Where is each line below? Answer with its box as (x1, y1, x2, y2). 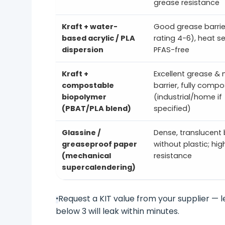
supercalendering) (61, 162, 136, 173)
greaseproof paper (61, 139, 137, 150)
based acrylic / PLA (61, 33, 135, 44)
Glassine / (61, 128, 101, 138)
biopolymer (61, 92, 106, 102)
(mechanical (61, 151, 111, 161)
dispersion (61, 45, 103, 55)
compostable (61, 80, 114, 91)
